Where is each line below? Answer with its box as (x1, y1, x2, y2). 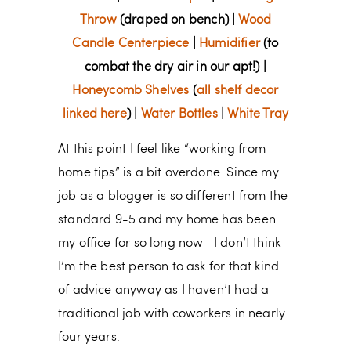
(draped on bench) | (116, 14, 239, 27)
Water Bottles (140, 108, 218, 121)
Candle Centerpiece (72, 38, 190, 51)
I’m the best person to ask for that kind (58, 261, 280, 274)
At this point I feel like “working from (58, 143, 266, 157)
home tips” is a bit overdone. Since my (58, 167, 279, 180)
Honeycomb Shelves (72, 85, 190, 98)
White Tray (227, 108, 289, 121)
